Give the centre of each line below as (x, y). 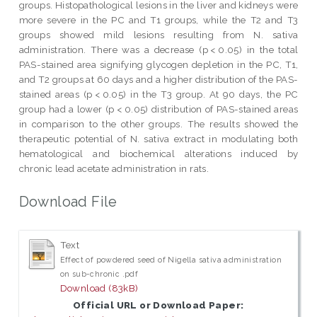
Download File (68, 201)
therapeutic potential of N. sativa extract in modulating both (158, 138)
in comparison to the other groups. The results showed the (158, 123)
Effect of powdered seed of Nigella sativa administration (171, 260)
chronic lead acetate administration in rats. (114, 168)
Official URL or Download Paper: (158, 305)
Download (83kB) (99, 288)
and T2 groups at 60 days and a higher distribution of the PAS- (158, 79)
